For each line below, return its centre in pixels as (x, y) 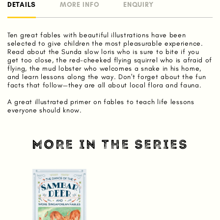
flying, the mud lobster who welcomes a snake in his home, (104, 69)
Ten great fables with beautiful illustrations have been (97, 35)
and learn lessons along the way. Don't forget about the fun (107, 77)
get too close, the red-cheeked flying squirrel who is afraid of (110, 60)
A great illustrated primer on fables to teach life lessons (101, 102)
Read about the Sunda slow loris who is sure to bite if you (103, 52)
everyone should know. (45, 110)
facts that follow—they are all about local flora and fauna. (105, 85)
